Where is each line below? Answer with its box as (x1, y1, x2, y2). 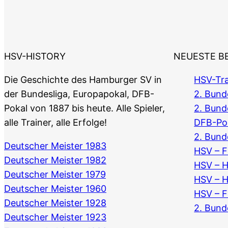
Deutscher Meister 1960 (4, 183, 106, 194)
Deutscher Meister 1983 (4, 140, 106, 152)
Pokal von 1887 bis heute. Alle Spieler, (4, 103, 165, 114)
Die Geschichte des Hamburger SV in (4, 74, 162, 85)
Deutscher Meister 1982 (4, 155, 106, 166)
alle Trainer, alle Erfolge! (4, 117, 107, 128)
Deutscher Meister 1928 (4, 197, 106, 209)
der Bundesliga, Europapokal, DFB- (4, 89, 154, 100)
